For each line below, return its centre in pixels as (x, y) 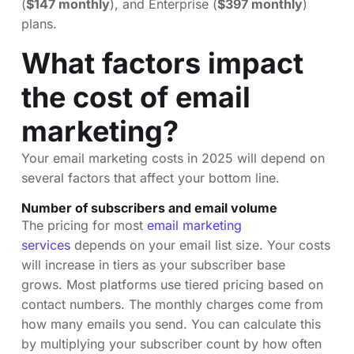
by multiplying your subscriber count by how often (171, 343)
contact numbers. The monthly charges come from (172, 304)
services (46, 245)
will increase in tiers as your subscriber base (153, 264)
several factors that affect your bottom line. (151, 177)
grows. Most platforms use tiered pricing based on (172, 284)
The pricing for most (84, 225)
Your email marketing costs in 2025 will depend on (173, 158)
